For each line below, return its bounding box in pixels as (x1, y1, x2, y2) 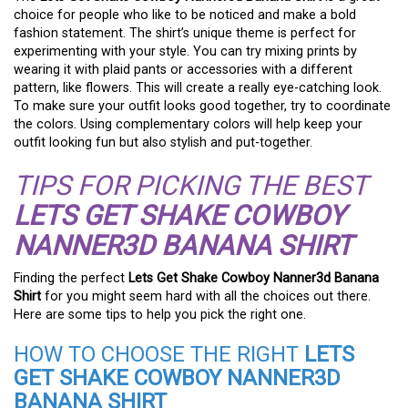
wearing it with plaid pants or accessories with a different (14, 61, 352, 77)
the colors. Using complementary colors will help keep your (14, 116, 362, 132)
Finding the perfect (14, 270, 128, 286)
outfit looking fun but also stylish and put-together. (14, 134, 312, 150)
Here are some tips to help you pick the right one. (14, 306, 306, 322)
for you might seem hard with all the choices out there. (41, 288, 371, 304)
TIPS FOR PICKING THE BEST (14, 168, 367, 201)
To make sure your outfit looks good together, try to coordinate (14, 97, 391, 114)
